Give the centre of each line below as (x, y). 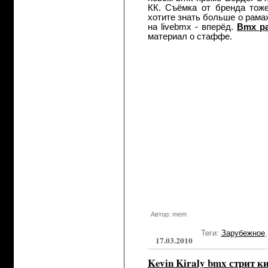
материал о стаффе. (190, 36)
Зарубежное (243, 233)
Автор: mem (168, 214)
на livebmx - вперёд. (192, 27)
